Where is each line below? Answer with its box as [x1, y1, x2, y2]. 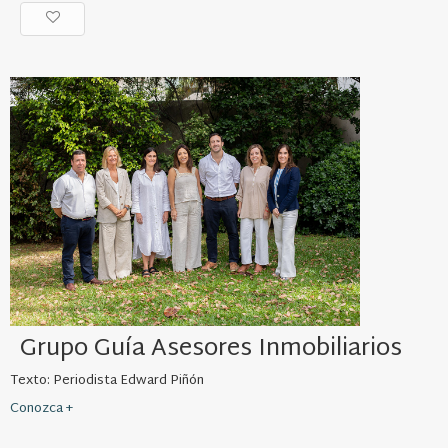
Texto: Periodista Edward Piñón [10, 368, 204, 393]
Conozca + [10, 396, 73, 421]
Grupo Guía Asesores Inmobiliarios [20, 326, 402, 371]
